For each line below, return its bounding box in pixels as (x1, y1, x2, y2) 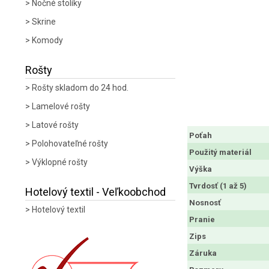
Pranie (189, 215, 215, 225)
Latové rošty (32, 120, 79, 130)
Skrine (32, 17, 56, 26)
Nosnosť (189, 198, 221, 208)
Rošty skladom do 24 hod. (32, 83, 128, 92)
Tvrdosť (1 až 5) (189, 181, 247, 191)
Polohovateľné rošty (32, 139, 108, 148)
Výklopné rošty (32, 157, 88, 167)
